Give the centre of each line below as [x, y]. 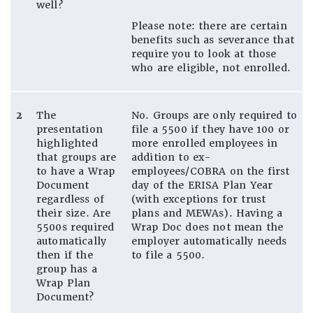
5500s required [75, 227]
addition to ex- [172, 157]
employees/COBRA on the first [211, 171]
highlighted [67, 143]
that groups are [77, 157]
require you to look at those [204, 53]
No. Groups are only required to [214, 115]
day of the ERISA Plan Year [202, 185]
